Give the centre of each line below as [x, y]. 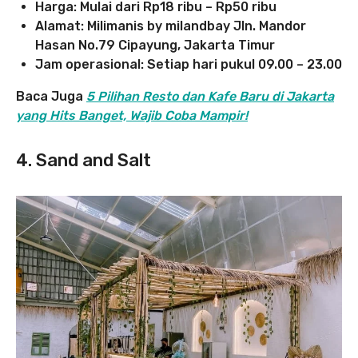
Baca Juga [50, 96]
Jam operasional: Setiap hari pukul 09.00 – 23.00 [189, 64]
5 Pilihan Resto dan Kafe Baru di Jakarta [210, 96]
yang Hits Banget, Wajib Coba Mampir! [132, 115]
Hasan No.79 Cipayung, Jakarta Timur [155, 45]
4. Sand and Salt [84, 160]
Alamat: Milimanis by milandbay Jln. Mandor [171, 26]
